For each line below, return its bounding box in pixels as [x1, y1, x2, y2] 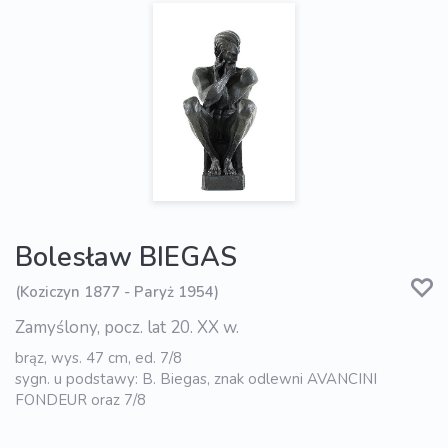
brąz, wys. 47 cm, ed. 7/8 [15, 347, 182, 368]
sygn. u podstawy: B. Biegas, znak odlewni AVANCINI [15, 368, 377, 389]
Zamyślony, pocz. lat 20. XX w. [15, 315, 239, 339]
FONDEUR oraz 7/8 [15, 389, 146, 410]
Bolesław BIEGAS [15, 238, 237, 276]
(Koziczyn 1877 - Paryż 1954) [15, 282, 219, 303]
